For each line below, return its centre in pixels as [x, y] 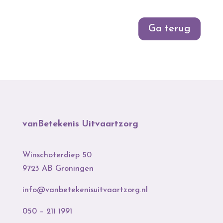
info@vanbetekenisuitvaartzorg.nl [85, 190]
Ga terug [170, 29]
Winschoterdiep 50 [57, 156]
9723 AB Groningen [58, 169]
